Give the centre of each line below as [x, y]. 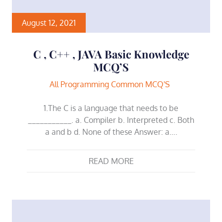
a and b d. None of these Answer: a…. [111, 132]
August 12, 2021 [49, 23]
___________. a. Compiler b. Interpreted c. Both [111, 120]
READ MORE [111, 161]
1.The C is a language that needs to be [111, 108]
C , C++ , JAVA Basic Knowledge [111, 54]
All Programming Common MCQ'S [110, 84]
